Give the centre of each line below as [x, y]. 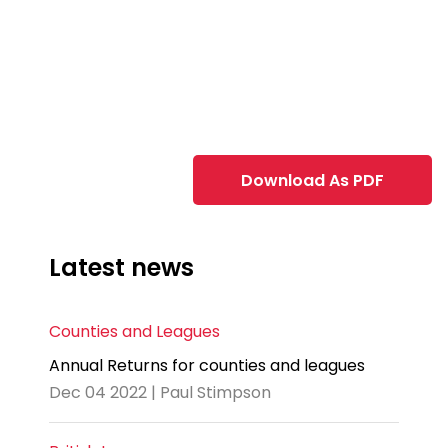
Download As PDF [312, 180]
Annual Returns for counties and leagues [207, 366]
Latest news [121, 268]
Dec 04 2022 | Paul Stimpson [160, 393]
